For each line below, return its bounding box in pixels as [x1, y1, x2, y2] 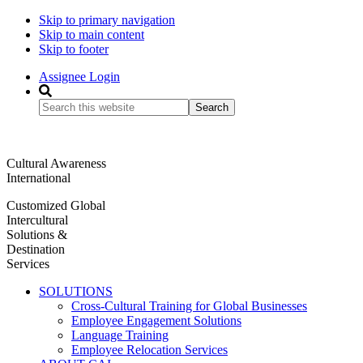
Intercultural [6, 213, 68, 227]
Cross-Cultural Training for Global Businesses [71, 299, 307, 313]
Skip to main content [39, 28, 144, 41]
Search [38, 98, 73, 112]
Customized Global [6, 199, 105, 212]
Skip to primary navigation [39, 13, 175, 27]
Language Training [71, 328, 169, 342]
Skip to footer [39, 42, 109, 56]
